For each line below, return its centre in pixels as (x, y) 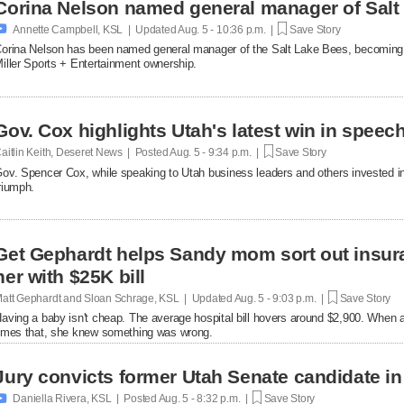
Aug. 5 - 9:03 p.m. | (280, 298)
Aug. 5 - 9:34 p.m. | (216, 152)
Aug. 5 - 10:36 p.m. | (227, 29)
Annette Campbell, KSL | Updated (95, 29)
